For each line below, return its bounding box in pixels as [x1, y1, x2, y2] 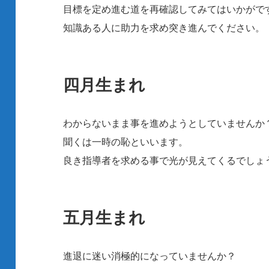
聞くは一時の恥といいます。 [63, 135, 189, 149]
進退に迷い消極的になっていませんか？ [63, 249, 237, 263]
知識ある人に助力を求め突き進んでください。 [63, 21, 265, 35]
